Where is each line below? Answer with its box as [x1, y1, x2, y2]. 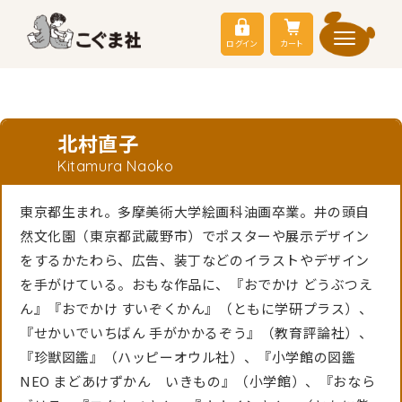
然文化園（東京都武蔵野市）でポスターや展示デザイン [20, 226, 370, 245]
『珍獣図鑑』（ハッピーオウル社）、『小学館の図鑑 [20, 347, 356, 366]
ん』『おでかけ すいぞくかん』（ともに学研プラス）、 [20, 299, 373, 318]
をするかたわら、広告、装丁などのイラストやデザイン [20, 250, 371, 269]
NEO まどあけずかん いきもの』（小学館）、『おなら [20, 371, 376, 390]
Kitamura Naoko [57, 157, 174, 175]
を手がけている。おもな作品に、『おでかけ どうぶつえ [20, 275, 373, 293]
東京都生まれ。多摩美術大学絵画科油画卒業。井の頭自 [20, 202, 371, 221]
